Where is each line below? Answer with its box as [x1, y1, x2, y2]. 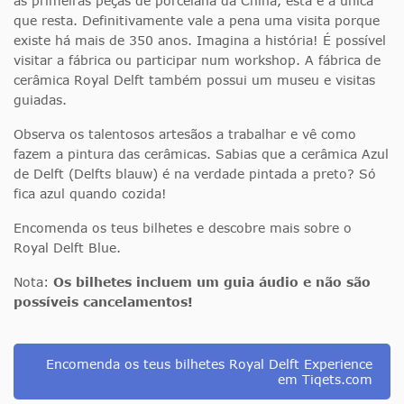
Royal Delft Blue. [14, 240, 121, 256]
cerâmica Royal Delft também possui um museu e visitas [14, 72, 375, 88]
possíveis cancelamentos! [14, 294, 193, 310]
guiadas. [14, 92, 67, 108]
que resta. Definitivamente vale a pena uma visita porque [14, 13, 380, 29]
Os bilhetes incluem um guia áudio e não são [53, 274, 371, 290]
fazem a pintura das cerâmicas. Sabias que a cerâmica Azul [14, 146, 389, 162]
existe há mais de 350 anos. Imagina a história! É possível [14, 32, 386, 49]
